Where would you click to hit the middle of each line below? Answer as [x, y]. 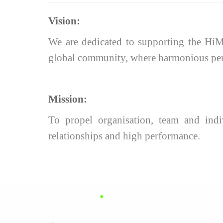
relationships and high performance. [124, 136]
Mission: [68, 99]
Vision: [64, 21]
